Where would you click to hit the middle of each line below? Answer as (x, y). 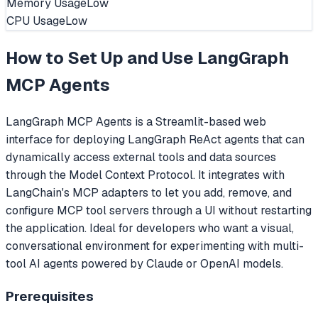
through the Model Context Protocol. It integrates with (145, 175)
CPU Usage (36, 21)
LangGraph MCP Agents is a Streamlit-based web (136, 122)
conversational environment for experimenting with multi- (155, 246)
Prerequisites (50, 296)
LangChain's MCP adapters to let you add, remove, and (149, 193)
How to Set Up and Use (102, 58)
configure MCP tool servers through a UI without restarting (159, 211)
